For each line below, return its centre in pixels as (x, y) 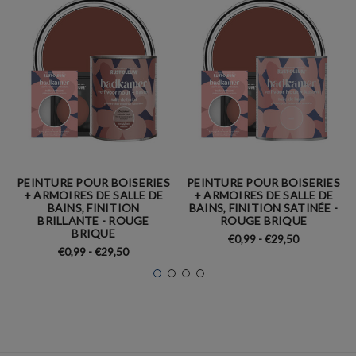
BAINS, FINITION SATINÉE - (263, 207)
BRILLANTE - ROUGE (93, 220)
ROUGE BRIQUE (263, 220)
